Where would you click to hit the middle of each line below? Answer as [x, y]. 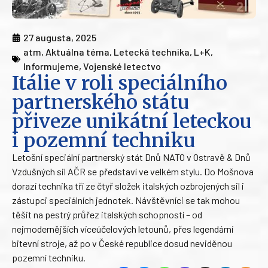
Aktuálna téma [77, 52]
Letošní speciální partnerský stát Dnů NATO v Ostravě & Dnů [131, 157]
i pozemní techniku [103, 141]
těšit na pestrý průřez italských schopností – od [107, 215]
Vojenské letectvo [122, 66]
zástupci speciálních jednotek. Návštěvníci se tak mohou [126, 200]
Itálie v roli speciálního [120, 83]
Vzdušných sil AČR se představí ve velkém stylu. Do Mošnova [133, 172]
